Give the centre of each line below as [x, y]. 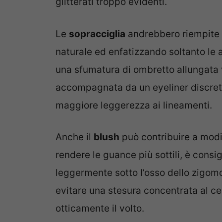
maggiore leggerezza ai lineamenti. [134, 105]
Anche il [75, 137]
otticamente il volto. [100, 209]
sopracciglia [97, 34]
